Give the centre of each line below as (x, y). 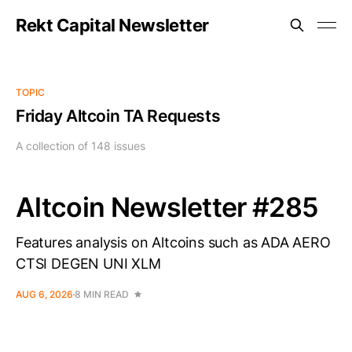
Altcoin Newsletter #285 (167, 207)
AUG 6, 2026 (44, 294)
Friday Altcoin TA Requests (118, 116)
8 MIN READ (102, 294)
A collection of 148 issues (81, 146)
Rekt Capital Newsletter (112, 25)
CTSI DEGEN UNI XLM (88, 264)
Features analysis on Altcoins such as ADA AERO (173, 242)
